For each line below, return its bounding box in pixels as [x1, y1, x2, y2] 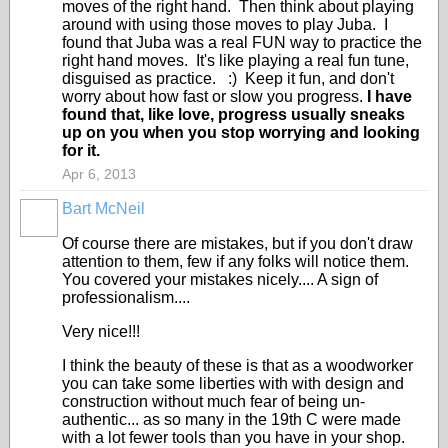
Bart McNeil [62, 200, 145, 217]
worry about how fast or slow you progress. [62, 88, 367, 105]
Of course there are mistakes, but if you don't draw [62, 235, 413, 252]
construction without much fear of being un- [62, 393, 365, 410]
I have [367, 88, 412, 105]
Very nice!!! [62, 323, 140, 340]
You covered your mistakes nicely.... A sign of [62, 271, 378, 288]
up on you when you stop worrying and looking [62, 124, 420, 141]
